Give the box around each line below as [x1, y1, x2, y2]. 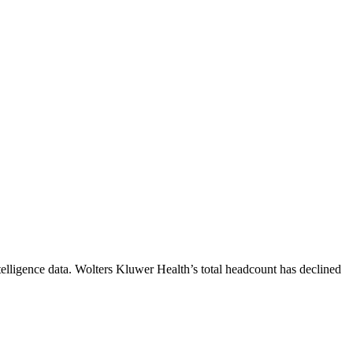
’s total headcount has [190, 262, 299, 276]
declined [299, 262, 341, 276]
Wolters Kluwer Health [75, 262, 190, 276]
